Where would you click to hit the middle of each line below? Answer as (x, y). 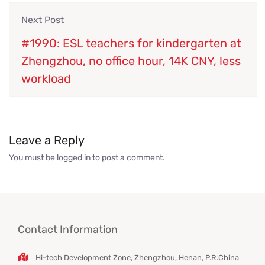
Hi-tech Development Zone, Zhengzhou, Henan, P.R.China (137, 258)
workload (46, 79)
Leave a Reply (47, 140)
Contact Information (68, 230)
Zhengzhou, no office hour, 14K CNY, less (131, 61)
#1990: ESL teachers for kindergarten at (131, 43)
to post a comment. (128, 158)
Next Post (43, 20)
